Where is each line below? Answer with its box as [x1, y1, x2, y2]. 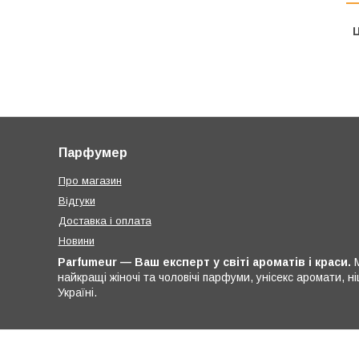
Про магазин [58, 175, 122, 188]
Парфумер [58, 146, 127, 160]
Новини [58, 235, 95, 248]
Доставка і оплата [58, 215, 151, 228]
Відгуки [58, 195, 95, 208]
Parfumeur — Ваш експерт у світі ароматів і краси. [58, 256, 351, 269]
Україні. [58, 286, 97, 300]
